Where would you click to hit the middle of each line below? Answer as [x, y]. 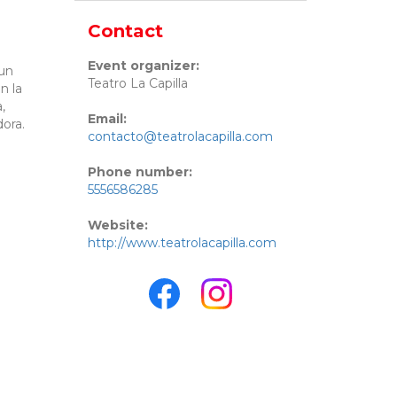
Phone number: [140, 172]
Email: [107, 119]
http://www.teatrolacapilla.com [182, 243]
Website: [117, 226]
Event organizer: [143, 66]
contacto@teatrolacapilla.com [180, 137]
